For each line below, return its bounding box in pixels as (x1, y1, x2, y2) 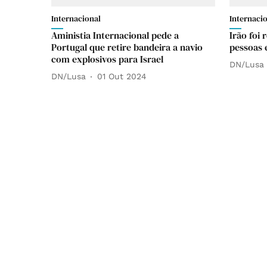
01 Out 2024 (97, 72, 147, 82)
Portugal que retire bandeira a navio (51, 40, 203, 54)
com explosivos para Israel (51, 52, 163, 66)
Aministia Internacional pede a (51, 28, 179, 42)
